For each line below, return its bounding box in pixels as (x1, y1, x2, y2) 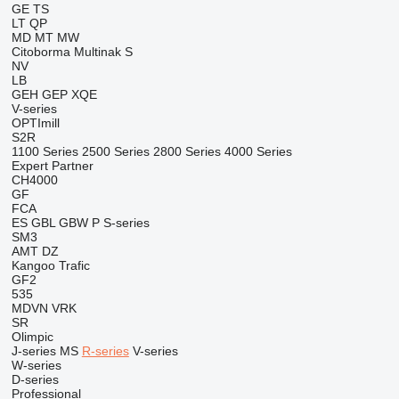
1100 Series (11, 144, 78, 159)
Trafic (58, 258, 90, 273)
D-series (11, 372, 59, 387)
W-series (11, 358, 61, 372)
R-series (81, 344, 129, 358)
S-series (102, 216, 150, 230)
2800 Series (152, 144, 221, 159)
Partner (51, 159, 94, 173)
